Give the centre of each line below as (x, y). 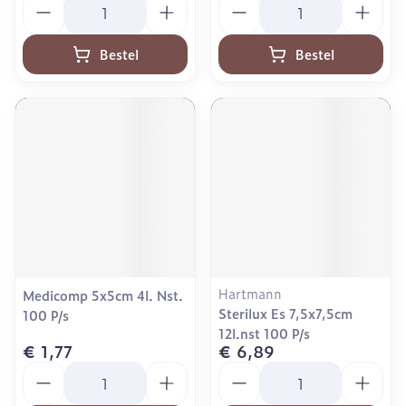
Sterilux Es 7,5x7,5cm (285, 313)
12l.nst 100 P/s (264, 333)
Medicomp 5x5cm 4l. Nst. (103, 295)
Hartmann (250, 293)
